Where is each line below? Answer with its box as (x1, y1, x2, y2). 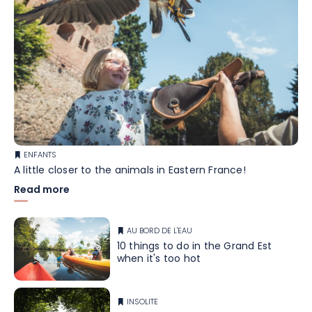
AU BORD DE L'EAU (126, 225, 192, 238)
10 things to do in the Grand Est (116, 239, 272, 256)
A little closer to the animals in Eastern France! (14, 162, 246, 179)
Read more (14, 182, 70, 198)
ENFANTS (24, 148, 56, 162)
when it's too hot (116, 251, 201, 268)
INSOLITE (126, 295, 158, 309)
